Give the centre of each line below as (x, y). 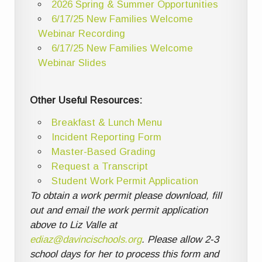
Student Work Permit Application (125, 181)
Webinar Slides (72, 63)
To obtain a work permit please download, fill (126, 196)
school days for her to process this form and (125, 254)
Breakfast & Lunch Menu (106, 123)
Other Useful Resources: (86, 100)
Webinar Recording (81, 34)
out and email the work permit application (119, 211)
